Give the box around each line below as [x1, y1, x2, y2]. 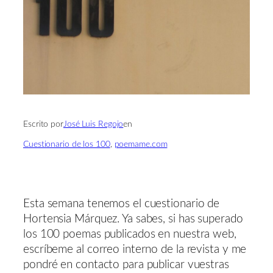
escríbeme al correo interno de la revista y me [23, 243, 247, 255]
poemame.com [114, 140, 168, 149]
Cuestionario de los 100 [23, 140, 110, 149]
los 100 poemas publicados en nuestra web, [23, 228, 236, 240]
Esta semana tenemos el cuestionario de [23, 197, 220, 210]
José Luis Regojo [63, 119, 124, 129]
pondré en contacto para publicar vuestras [23, 258, 229, 271]
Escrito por [23, 119, 63, 129]
